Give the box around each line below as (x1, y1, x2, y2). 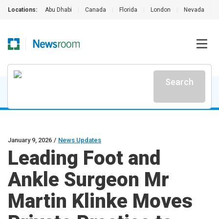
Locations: (8, 6, 37, 13)
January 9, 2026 (8, 136, 52, 144)
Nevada (184, 6, 204, 13)
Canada (85, 6, 106, 13)
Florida (119, 6, 137, 13)
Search (165, 77, 194, 87)
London (151, 6, 171, 13)
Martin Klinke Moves (8, 190, 193, 213)
